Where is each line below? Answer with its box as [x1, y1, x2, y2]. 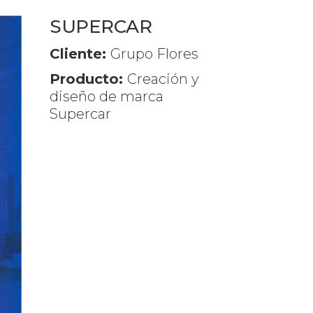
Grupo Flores [110, 45, 198, 62]
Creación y [127, 71, 199, 87]
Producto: [50, 71, 127, 87]
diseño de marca [50, 88, 163, 105]
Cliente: [50, 45, 110, 62]
